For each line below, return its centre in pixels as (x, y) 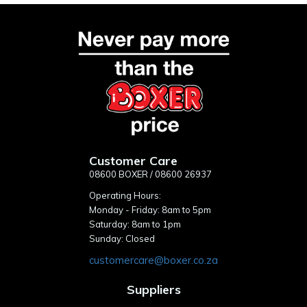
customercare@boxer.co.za (153, 260)
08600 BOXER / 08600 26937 (150, 174)
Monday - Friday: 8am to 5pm (150, 209)
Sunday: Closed (122, 238)
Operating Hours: (125, 195)
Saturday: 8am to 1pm (135, 224)
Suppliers (153, 289)
